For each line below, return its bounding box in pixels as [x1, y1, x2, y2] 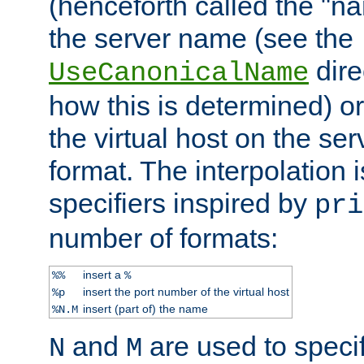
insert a [82, 267, 124, 281]
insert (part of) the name [82, 301, 208, 315]
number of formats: [49, 222, 278, 253]
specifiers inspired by [49, 187, 314, 219]
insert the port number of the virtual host [82, 284, 289, 298]
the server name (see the [49, 22, 353, 54]
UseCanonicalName [49, 57, 309, 89]
